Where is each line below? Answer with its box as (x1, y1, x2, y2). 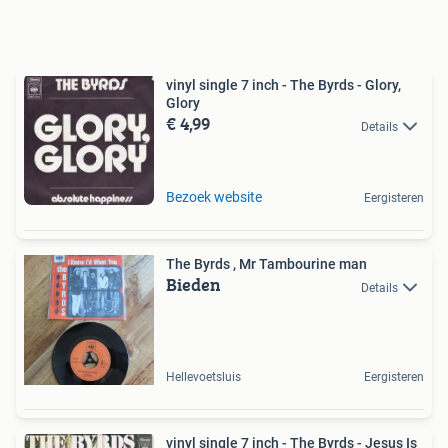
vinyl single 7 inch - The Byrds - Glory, (166, 77, 401, 94)
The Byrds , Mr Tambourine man (166, 256, 367, 273)
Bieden (166, 271, 221, 299)
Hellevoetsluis (166, 370, 241, 385)
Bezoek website (166, 189, 262, 206)
